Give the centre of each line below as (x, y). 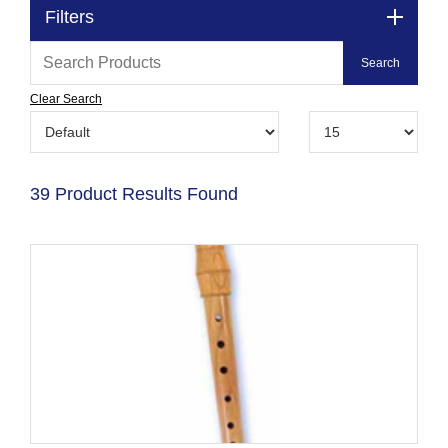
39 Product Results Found (134, 193)
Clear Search (66, 98)
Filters (69, 16)
